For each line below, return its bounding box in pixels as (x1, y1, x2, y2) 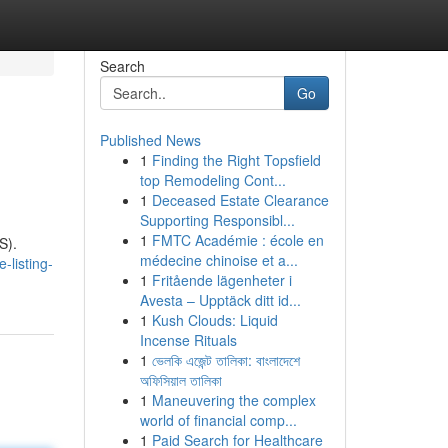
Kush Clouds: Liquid (151, 310, 278, 330)
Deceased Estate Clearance (151, 190, 329, 210)
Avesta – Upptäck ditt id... (139, 290, 301, 310)
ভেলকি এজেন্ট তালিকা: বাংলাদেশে (151, 350, 300, 370)
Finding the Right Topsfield (151, 150, 321, 170)
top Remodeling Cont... (139, 170, 286, 190)
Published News (99, 130, 201, 150)
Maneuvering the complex (151, 390, 316, 410)
